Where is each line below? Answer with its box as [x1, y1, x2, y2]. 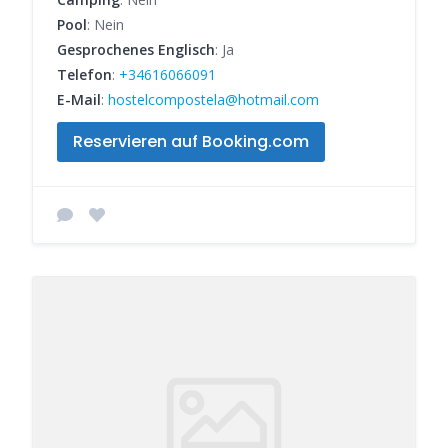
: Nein [87, 15, 124, 35]
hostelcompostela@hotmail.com [108, 90, 319, 110]
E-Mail [57, 90, 101, 110]
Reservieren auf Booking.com [73, 130, 309, 154]
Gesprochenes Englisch [57, 40, 215, 60]
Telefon [57, 65, 112, 85]
